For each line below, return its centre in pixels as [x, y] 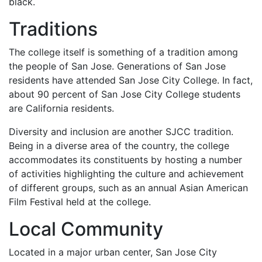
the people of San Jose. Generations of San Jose [117, 66]
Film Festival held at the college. [80, 202]
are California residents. [61, 108]
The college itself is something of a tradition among [123, 52]
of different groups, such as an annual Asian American [128, 188]
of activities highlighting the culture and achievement [126, 174]
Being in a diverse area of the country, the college [119, 146]
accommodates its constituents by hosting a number [125, 160]
